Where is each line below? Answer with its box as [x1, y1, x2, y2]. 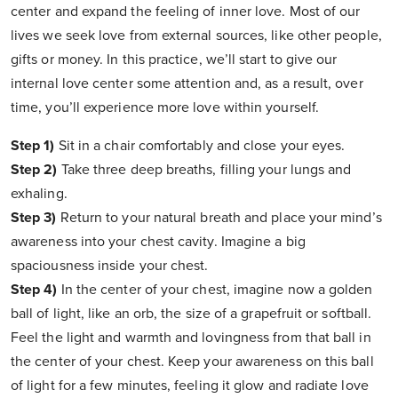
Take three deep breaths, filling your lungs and [57, 161, 352, 179]
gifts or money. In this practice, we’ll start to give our [11, 51, 338, 69]
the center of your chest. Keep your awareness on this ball [11, 353, 374, 371]
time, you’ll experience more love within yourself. [11, 99, 319, 117]
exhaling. [11, 185, 68, 203]
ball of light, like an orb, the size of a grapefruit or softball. [11, 305, 372, 323]
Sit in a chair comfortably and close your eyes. [54, 137, 346, 155]
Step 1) [11, 137, 55, 155]
